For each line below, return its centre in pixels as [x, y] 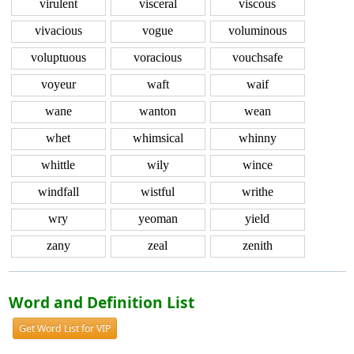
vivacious [58, 31]
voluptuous [58, 58]
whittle [58, 165]
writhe [257, 192]
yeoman [158, 219]
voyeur [58, 85]
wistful [158, 192]
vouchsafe [257, 58]
